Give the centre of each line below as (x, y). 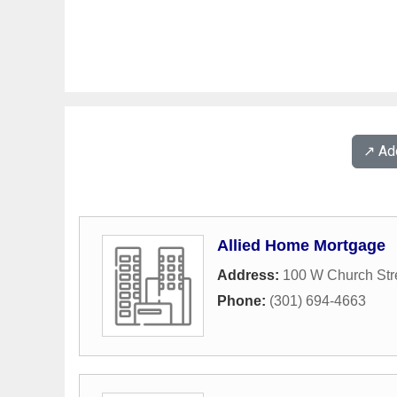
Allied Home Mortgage (301, 245)
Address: (250, 275)
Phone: (243, 301)
